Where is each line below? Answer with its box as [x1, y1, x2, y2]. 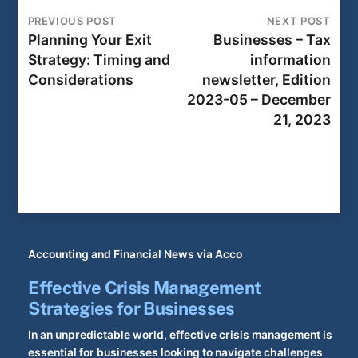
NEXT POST [266, 14, 331, 27]
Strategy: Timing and [27, 51, 170, 68]
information [249, 51, 331, 68]
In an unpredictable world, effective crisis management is [28, 328, 333, 341]
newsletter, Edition [201, 71, 331, 88]
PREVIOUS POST [27, 14, 117, 27]
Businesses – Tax [213, 31, 331, 48]
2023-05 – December [186, 91, 331, 108]
